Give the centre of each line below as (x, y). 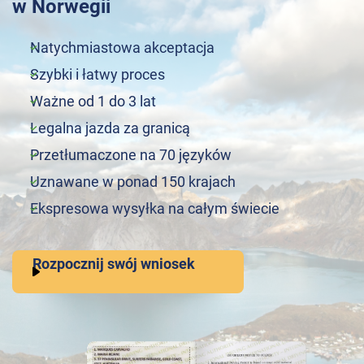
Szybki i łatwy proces (97, 74)
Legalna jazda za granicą (110, 128)
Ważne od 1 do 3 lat (93, 101)
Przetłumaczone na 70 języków (131, 155)
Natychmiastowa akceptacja (122, 48)
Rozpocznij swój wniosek (114, 264)
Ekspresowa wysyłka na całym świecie (155, 208)
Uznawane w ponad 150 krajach (133, 182)
